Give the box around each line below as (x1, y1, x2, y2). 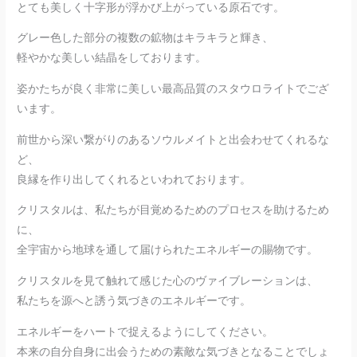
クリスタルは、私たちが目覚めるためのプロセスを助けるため (17, 202, 330, 218)
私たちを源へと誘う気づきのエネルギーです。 (17, 292, 252, 308)
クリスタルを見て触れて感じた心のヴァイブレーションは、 (17, 273, 319, 288)
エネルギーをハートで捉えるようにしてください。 (17, 324, 274, 339)
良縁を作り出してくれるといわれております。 (17, 171, 252, 187)
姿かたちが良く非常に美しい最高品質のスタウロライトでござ (17, 80, 330, 96)
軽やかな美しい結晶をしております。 (17, 50, 207, 66)
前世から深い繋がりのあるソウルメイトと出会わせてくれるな (17, 131, 330, 147)
